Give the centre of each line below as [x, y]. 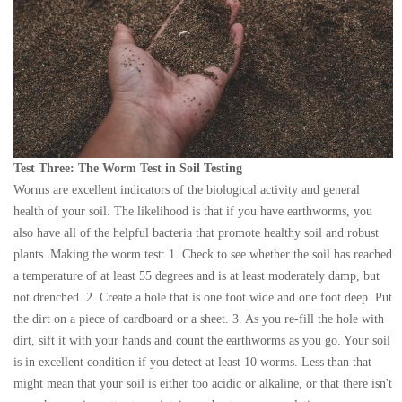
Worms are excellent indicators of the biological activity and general [187, 190]
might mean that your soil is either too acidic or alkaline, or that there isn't [203, 384]
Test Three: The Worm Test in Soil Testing [128, 169]
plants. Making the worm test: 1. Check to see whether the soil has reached [203, 255]
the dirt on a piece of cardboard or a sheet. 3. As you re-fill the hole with [199, 319]
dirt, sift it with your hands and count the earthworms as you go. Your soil [202, 341]
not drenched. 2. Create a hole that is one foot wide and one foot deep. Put [203, 298]
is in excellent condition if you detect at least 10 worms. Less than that [192, 363]
